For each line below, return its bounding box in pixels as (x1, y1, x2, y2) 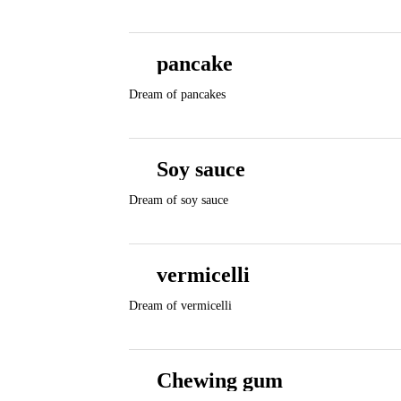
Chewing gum (157, 369, 283, 392)
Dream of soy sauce (129, 193, 228, 207)
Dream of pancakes (129, 88, 226, 101)
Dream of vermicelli (129, 299, 232, 312)
